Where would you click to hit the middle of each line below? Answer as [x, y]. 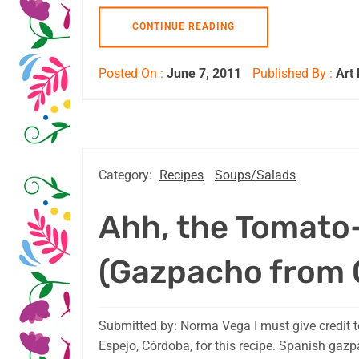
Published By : [292, 74]
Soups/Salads [255, 175]
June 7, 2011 [204, 74]
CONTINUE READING [184, 27]
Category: [127, 175]
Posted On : [133, 74]
